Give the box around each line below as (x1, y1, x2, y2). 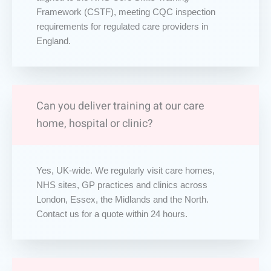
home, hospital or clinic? (36, 115, 153, 132)
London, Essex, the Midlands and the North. (36, 194, 209, 204)
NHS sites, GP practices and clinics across (36, 180, 207, 190)
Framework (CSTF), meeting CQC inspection (36, 7, 215, 17)
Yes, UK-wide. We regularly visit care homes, (36, 165, 215, 175)
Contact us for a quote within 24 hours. (36, 209, 188, 219)
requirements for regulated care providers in (36, 21, 208, 31)
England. (36, 36, 71, 46)
